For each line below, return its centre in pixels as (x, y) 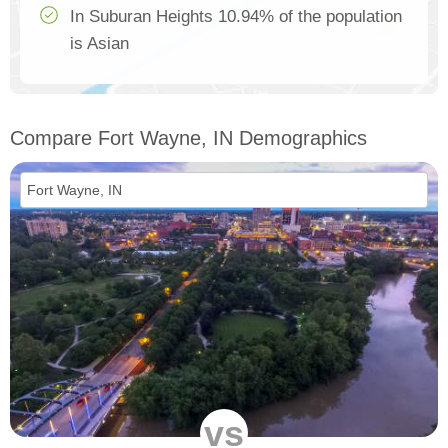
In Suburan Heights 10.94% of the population (236, 17)
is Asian (99, 44)
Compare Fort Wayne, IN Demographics (188, 138)
